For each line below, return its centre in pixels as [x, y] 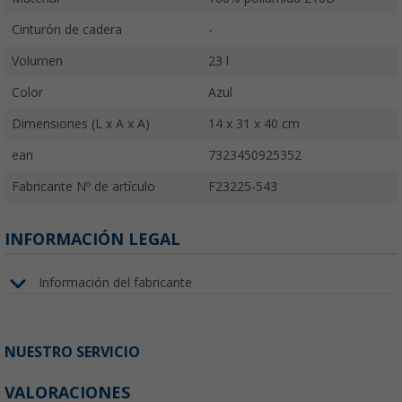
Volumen [37, 61]
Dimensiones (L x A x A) [81, 123]
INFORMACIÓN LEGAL [92, 239]
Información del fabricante [115, 283]
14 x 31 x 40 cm [254, 123]
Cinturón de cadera [67, 29]
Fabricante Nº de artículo [83, 186]
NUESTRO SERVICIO [72, 352]
